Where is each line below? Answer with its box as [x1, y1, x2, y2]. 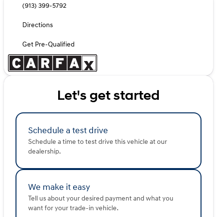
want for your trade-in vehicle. [28, 204, 119, 213]
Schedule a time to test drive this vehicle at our [28, 138, 167, 146]
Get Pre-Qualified [22, 40, 75, 49]
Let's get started [57, 87, 160, 105]
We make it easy [28, 182, 90, 193]
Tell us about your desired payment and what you [28, 194, 173, 203]
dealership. [28, 147, 61, 156]
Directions [22, 21, 53, 30]
